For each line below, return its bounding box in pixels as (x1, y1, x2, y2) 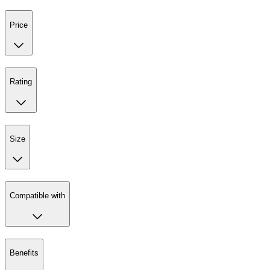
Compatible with (10, 191, 65, 201)
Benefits (10, 248, 39, 257)
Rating (10, 77, 32, 87)
